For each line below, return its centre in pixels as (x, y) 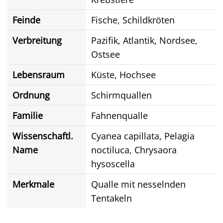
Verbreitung (37, 40)
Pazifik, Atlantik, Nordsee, (144, 40)
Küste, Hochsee (123, 75)
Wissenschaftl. (43, 136)
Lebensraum (39, 75)
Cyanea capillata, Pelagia (143, 136)
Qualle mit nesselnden (138, 184)
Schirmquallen (121, 95)
